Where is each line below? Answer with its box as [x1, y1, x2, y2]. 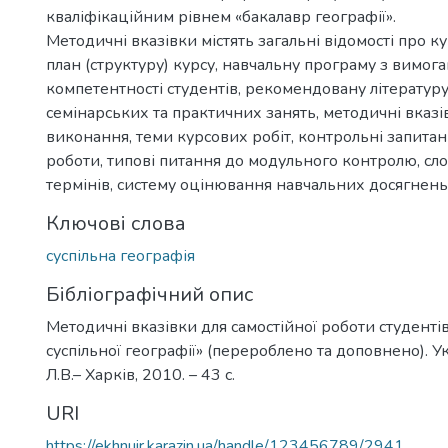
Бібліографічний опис [46, 281, 253, 308]
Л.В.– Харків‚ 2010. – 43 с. [46, 364, 235, 386]
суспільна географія [46, 245, 195, 267]
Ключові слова [46, 210, 186, 237]
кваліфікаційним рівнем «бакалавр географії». [46, 6, 396, 28]
